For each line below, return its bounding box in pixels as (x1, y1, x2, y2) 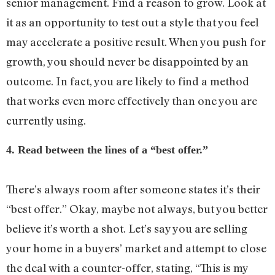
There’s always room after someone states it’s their (6, 182, 260, 196)
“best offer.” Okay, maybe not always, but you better (6, 201, 268, 215)
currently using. (6, 114, 86, 128)
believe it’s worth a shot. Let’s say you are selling (6, 221, 247, 235)
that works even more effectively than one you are (6, 94, 257, 108)
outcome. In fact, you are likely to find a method (6, 74, 249, 88)
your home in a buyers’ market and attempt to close (6, 241, 266, 255)
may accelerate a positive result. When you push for (6, 35, 266, 49)
